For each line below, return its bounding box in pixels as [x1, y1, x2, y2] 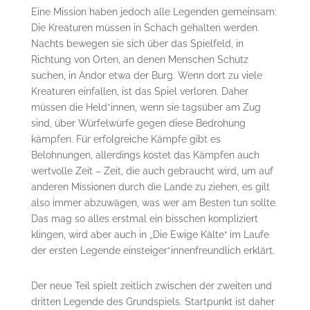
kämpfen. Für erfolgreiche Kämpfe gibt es [30, 133, 221, 145]
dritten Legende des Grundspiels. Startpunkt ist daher [30, 295, 275, 307]
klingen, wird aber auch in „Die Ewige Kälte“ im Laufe [30, 228, 269, 240]
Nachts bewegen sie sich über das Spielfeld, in [30, 37, 244, 49]
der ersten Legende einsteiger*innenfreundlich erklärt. [30, 244, 275, 256]
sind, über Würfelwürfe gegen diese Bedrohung [30, 117, 246, 129]
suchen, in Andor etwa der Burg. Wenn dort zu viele [30, 69, 262, 81]
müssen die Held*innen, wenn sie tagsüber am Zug [30, 101, 261, 113]
